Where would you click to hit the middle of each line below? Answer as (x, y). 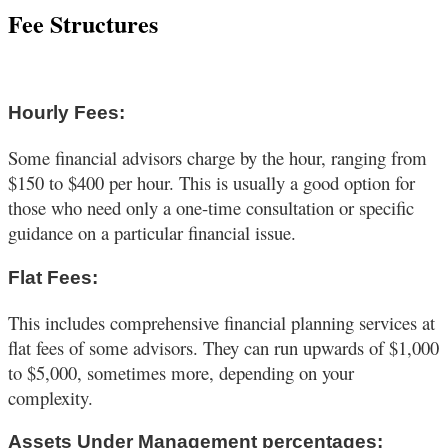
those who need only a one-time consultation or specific (211, 208)
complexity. (50, 397)
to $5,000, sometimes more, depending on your (181, 372)
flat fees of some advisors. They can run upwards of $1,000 (223, 347)
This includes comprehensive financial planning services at (221, 322)
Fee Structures (83, 23)
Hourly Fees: (69, 113)
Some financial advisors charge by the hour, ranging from (217, 158)
